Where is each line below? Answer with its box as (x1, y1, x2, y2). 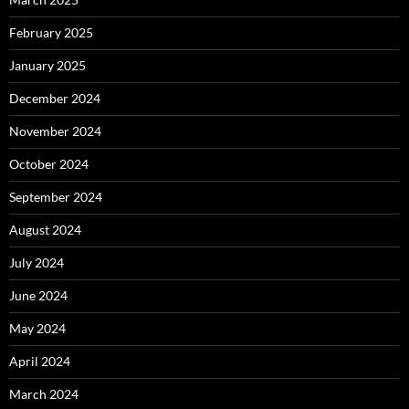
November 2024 (9, 123, 101, 140)
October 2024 (9, 156, 89, 173)
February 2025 (9, 25, 93, 41)
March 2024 (9, 386, 79, 403)
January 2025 (9, 58, 86, 74)
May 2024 (9, 320, 66, 337)
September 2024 (9, 189, 102, 205)
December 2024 (9, 90, 100, 107)
